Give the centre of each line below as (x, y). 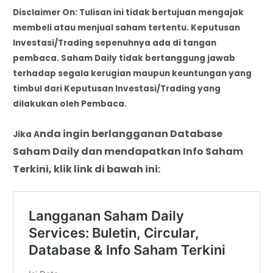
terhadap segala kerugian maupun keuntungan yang (133, 73)
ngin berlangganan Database (144, 133)
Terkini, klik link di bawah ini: (87, 169)
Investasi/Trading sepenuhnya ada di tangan (115, 43)
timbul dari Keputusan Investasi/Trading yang (117, 88)
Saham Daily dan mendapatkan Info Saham (128, 151)
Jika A (27, 134)
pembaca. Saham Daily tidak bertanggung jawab (124, 58)
